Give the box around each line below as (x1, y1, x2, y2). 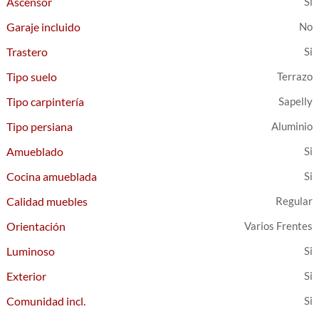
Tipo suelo (6, 70, 58, 83)
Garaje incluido (6, 20, 81, 33)
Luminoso (6, 244, 56, 258)
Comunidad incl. (6, 294, 86, 308)
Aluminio (271, 120, 313, 132)
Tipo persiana (6, 120, 73, 133)
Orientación (6, 219, 66, 233)
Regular (275, 194, 313, 207)
